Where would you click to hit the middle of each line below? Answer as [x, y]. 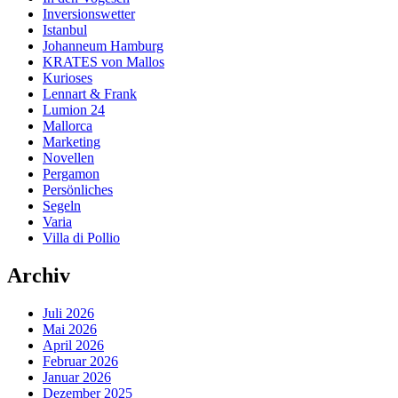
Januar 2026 [77, 377]
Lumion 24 [74, 109]
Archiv [39, 275]
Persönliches [78, 189]
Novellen [68, 157]
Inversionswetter [89, 13]
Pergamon [71, 173]
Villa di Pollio [81, 237]
